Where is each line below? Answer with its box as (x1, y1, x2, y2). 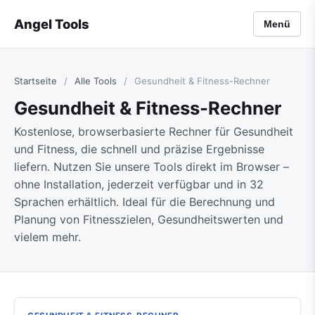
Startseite (14, 75, 57, 86)
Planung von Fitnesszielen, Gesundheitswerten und (14, 212, 283, 226)
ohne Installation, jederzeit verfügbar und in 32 (14, 177, 264, 191)
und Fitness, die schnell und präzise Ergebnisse (14, 142, 264, 156)
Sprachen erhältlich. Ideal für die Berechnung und (14, 195, 275, 209)
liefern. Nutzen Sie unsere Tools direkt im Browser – (14, 160, 289, 174)
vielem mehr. (14, 230, 81, 244)
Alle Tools (75, 75, 117, 86)
